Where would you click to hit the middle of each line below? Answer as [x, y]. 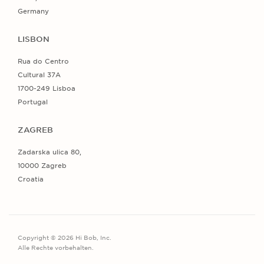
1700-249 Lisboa [47, 88]
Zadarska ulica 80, [49, 152]
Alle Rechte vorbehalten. [56, 247]
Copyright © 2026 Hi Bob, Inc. [65, 237]
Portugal [33, 102]
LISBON [34, 39]
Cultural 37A [39, 75]
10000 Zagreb [42, 165]
